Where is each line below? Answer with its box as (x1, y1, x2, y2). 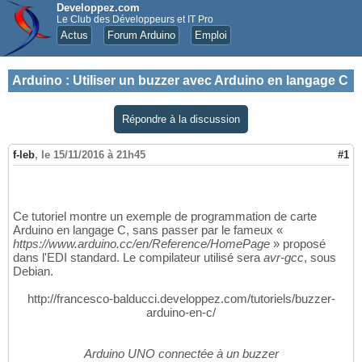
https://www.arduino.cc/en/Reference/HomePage (13, 237, 270, 251)
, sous (304, 250, 336, 265)
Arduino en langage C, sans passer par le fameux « (13, 223, 283, 238)
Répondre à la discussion (122, 113, 240, 125)
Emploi (195, 29, 227, 41)
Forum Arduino (107, 29, 175, 41)
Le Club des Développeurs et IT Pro (57, 14, 213, 25)
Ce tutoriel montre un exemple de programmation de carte (13, 209, 317, 224)
